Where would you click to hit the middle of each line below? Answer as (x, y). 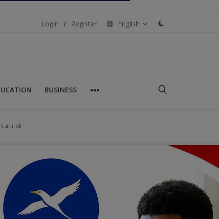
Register (84, 23)
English (129, 23)
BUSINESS (61, 89)
